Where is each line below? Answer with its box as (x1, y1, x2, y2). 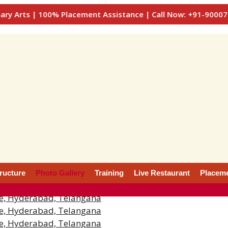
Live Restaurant (134, 168, 190, 177)
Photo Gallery (36, 168, 84, 177)
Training (95, 168, 124, 177)
